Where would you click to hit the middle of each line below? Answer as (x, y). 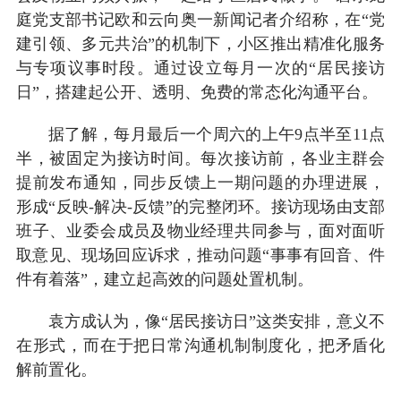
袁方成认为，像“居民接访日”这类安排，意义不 (217, 321)
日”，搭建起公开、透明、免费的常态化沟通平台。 (196, 92)
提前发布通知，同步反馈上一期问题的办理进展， (200, 182)
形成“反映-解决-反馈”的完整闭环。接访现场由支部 (200, 206)
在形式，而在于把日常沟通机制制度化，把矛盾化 (200, 345)
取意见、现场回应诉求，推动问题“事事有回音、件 (200, 255)
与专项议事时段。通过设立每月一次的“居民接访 (200, 68)
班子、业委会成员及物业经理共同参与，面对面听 (200, 230)
